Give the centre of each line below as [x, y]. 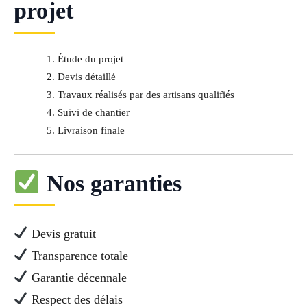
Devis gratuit [62, 233]
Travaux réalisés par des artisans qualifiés [146, 94]
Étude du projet [90, 59]
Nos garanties [111, 183]
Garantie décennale [77, 277]
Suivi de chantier [93, 112]
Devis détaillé [86, 76]
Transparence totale [78, 255]
